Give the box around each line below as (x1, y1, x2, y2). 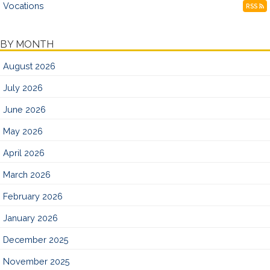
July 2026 (3, 83, 43, 93)
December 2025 (3, 234, 69, 245)
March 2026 (3, 169, 51, 180)
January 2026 (3, 213, 58, 224)
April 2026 (3, 148, 45, 159)
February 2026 (3, 191, 63, 202)
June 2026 (3, 104, 46, 115)
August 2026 (3, 61, 55, 72)
